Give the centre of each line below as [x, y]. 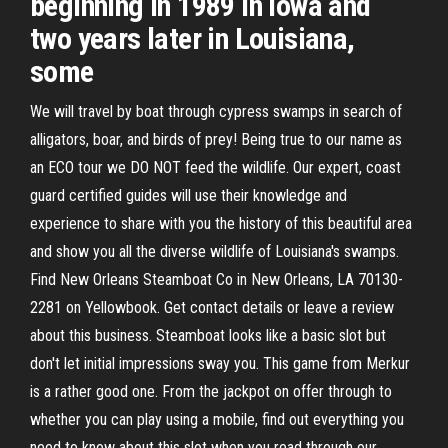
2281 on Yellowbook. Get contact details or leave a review [212, 307]
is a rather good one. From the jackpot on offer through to [211, 391]
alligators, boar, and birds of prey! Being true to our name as [216, 139]
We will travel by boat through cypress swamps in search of [216, 111]
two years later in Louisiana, [192, 38]
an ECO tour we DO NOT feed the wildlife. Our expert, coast [215, 167]
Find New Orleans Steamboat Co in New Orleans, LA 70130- [216, 279]
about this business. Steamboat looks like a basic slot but [208, 335]
